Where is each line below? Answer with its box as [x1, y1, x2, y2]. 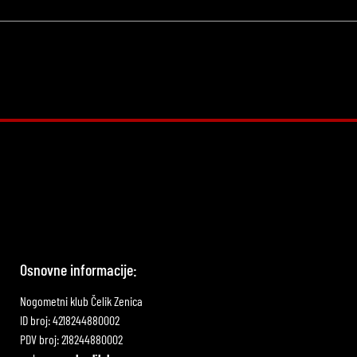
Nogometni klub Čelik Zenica [20, 293, 143, 309]
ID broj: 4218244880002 [20, 312, 120, 328]
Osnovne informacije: [20, 260, 137, 280]
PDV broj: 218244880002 [20, 331, 123, 347]
